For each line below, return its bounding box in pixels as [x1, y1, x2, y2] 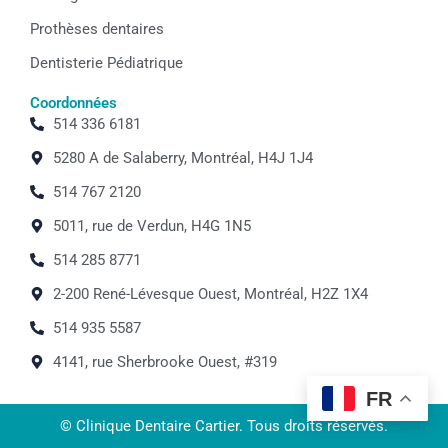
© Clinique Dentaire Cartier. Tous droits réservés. [60, 416, 388, 435]
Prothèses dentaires [30, 19, 164, 38]
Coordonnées [30, 93, 117, 112]
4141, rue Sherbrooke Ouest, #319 [52, 352, 277, 371]
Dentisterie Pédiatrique [30, 53, 183, 72]
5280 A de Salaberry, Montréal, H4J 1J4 [52, 148, 313, 167]
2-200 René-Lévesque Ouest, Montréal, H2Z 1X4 [52, 284, 368, 303]
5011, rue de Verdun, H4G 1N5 [52, 216, 251, 235]
